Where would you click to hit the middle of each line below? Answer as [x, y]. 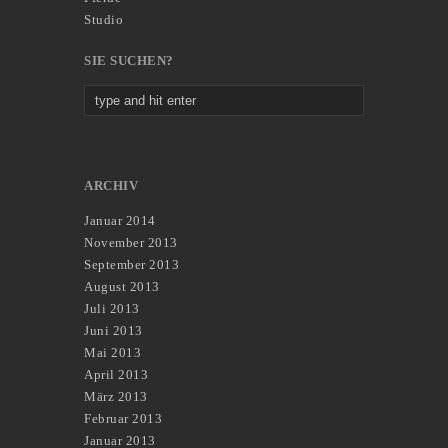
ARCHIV [111, 186]
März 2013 [116, 397]
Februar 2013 [123, 419]
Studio [103, 20]
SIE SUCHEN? [129, 61]
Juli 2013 [112, 309]
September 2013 [131, 265]
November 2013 [131, 243]
